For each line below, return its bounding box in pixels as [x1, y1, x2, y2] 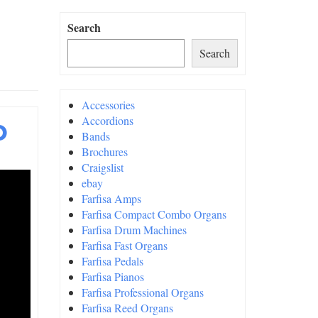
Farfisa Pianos [81, 269, 144, 284]
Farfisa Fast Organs [81, 238, 168, 253]
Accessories [81, 97, 135, 112]
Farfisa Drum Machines [81, 222, 187, 237]
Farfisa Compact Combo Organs [81, 207, 226, 221]
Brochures [81, 144, 128, 159]
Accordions [81, 113, 133, 128]
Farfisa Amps [81, 191, 141, 206]
